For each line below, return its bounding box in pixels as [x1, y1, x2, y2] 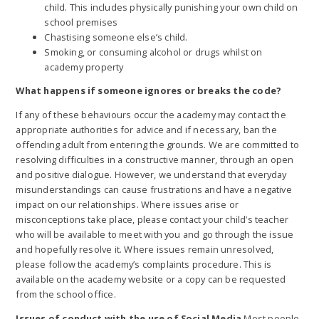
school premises [44, 15, 118, 28]
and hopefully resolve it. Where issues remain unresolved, [16, 243, 274, 256]
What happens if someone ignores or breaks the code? [16, 84, 282, 98]
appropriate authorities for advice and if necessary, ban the [16, 123, 277, 137]
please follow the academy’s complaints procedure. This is [16, 258, 272, 271]
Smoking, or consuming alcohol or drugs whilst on [44, 45, 263, 58]
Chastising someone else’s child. [44, 30, 188, 43]
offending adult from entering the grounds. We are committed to [16, 138, 300, 152]
